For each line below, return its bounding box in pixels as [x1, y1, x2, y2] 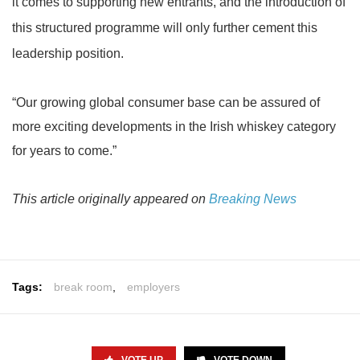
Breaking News [206, 192, 297, 206]
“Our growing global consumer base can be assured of [12, 96, 320, 109]
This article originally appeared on [12, 192, 206, 206]
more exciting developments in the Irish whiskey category [12, 120, 336, 133]
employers [127, 280, 180, 293]
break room [54, 280, 112, 293]
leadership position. [12, 47, 124, 60]
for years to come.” [12, 144, 117, 157]
